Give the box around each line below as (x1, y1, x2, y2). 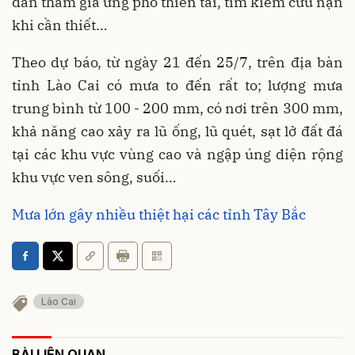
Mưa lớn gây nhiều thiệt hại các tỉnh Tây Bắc (12, 204, 306, 223)
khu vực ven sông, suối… (12, 167, 176, 186)
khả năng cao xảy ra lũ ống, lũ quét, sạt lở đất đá (12, 121, 343, 140)
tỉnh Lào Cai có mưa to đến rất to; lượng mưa (12, 75, 343, 94)
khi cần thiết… (12, 15, 107, 34)
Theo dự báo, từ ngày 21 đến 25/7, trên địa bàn (12, 52, 343, 71)
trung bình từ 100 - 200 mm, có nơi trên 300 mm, (12, 98, 343, 117)
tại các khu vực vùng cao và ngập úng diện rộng (12, 144, 343, 163)
